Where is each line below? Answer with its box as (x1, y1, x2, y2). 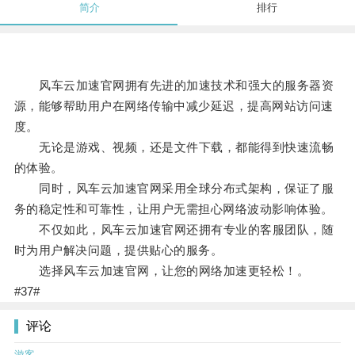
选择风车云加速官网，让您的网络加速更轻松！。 (13, 264, 310, 278)
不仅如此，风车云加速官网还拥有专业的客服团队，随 (13, 223, 334, 237)
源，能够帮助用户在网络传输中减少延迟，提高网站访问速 (13, 99, 334, 113)
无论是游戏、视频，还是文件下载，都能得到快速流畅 (13, 140, 334, 155)
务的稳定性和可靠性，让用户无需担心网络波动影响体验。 (13, 202, 334, 216)
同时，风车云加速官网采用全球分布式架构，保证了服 (13, 181, 334, 196)
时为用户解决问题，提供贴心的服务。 (13, 243, 223, 258)
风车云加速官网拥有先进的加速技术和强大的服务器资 (13, 78, 334, 93)
